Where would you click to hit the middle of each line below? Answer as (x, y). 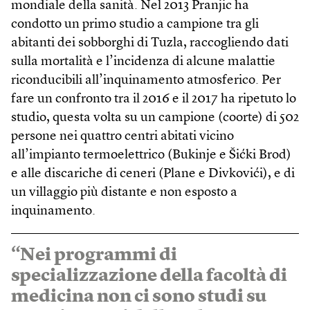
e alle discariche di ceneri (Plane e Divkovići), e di (153, 174)
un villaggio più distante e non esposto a (124, 192)
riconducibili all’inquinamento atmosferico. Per (146, 80)
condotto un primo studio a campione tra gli (135, 24)
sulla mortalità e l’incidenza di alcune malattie (143, 62)
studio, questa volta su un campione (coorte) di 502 (155, 118)
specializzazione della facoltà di (149, 276)
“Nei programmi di (94, 255)
